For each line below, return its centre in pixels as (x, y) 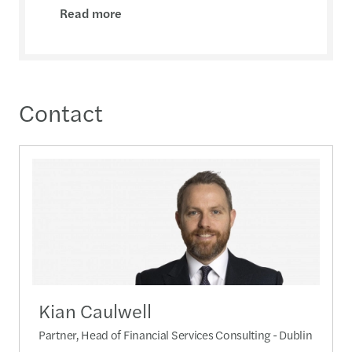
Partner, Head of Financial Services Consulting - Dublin (176, 334)
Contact (61, 112)
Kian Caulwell (95, 310)
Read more (91, 13)
